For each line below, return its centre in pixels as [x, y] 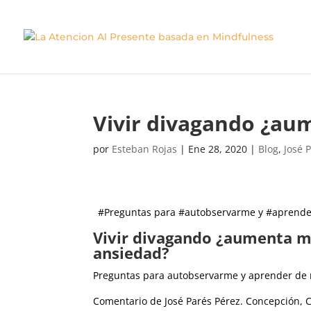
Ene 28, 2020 [218, 149]
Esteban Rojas [145, 149]
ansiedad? [132, 253]
